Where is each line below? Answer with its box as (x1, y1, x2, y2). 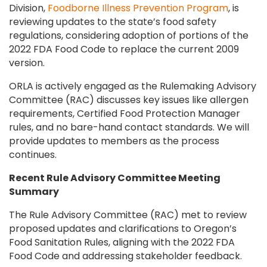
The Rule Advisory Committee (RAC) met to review (9, 208, 247, 222)
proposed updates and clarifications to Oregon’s (9, 222, 237, 235)
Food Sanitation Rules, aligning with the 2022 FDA (9, 235, 235, 249)
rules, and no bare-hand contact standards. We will (9, 120, 249, 134)
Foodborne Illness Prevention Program (48, 1, 228, 15)
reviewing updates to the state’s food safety (9, 15, 216, 29)
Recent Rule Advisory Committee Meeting (9, 171, 221, 185)
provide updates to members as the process (9, 134, 219, 148)
